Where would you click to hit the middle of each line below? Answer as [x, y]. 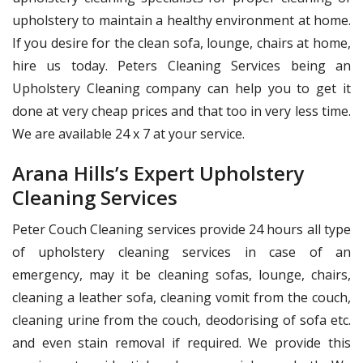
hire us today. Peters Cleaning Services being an [181, 65]
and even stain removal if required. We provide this [181, 342]
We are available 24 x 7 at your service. [128, 133]
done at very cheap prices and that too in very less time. [181, 111]
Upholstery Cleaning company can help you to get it [181, 88]
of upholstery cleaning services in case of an [181, 252]
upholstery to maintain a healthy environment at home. [181, 20]
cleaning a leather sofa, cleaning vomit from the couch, [181, 297]
